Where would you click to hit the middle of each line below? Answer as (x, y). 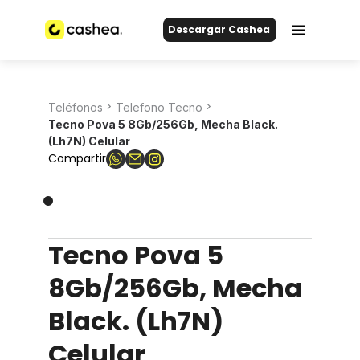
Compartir (77, 159)
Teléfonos (76, 107)
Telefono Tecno (159, 107)
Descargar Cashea (219, 30)
